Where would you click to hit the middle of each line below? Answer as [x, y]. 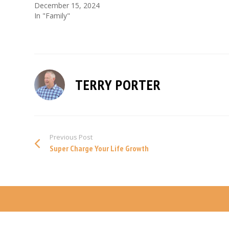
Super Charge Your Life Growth [99, 148]
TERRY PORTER [118, 85]
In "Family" [52, 16]
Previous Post [71, 137]
